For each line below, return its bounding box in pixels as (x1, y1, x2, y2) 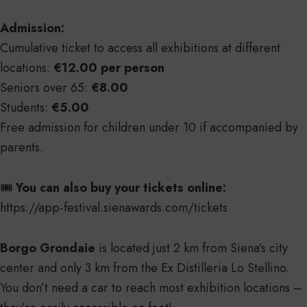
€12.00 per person (53, 59, 164, 77)
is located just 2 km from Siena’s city (95, 239, 288, 258)
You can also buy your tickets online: (16, 179, 226, 197)
